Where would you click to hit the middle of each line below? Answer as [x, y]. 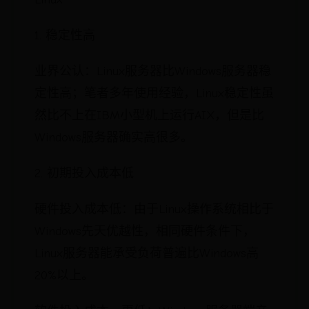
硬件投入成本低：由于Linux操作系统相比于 [154, 209]
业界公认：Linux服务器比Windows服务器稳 [153, 71]
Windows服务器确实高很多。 [114, 138]
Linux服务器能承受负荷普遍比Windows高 [147, 253]
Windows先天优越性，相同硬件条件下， [145, 231]
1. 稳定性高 [65, 36]
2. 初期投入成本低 [84, 173]
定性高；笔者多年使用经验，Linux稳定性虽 [154, 93]
